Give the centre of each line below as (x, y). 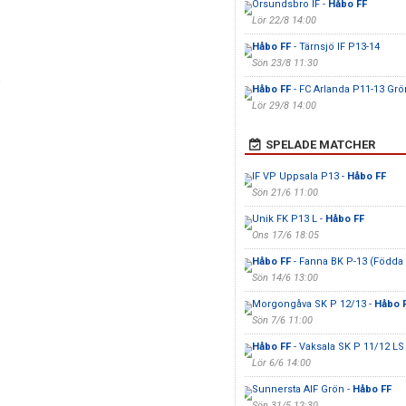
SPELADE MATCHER (320, 145)
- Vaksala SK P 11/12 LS (347, 347)
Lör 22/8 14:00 (284, 20)
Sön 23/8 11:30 (285, 63)
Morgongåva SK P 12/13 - (313, 304)
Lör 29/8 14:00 (284, 106)
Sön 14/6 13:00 (285, 278)
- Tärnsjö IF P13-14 (335, 47)
